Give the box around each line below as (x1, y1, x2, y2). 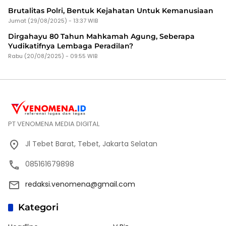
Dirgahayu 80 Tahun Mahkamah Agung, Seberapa (8, 31, 195, 41)
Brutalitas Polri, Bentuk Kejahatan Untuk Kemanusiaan (8, 6, 213, 15)
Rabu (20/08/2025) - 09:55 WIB (8, 51, 97, 60)
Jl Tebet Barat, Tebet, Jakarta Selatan (25, 138, 157, 149)
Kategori (18, 201, 59, 213)
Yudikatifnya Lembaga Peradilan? (8, 41, 133, 50)
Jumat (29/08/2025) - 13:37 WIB (8, 16, 98, 25)
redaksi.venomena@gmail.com (25, 179, 135, 189)
